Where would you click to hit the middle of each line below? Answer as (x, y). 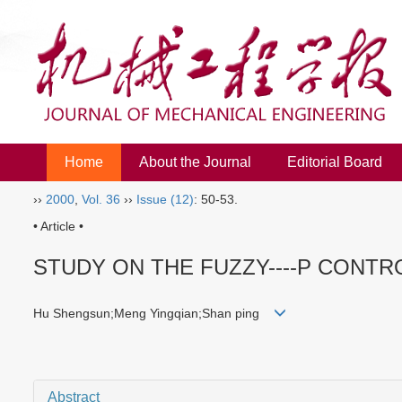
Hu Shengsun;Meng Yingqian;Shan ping (153, 314)
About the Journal (195, 162)
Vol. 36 (101, 199)
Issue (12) (165, 199)
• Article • (58, 226)
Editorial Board (335, 162)
